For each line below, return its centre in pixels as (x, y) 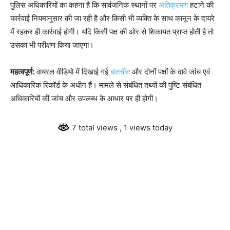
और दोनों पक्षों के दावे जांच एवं (170, 72)
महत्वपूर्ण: (22, 72)
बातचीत (120, 72)
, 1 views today (146, 128)
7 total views (95, 128)
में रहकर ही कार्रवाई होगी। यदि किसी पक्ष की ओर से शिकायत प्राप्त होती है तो (112, 32)
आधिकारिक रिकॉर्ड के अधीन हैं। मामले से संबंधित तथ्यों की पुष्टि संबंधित (106, 85)
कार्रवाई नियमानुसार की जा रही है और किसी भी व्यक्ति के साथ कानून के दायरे (112, 18)
